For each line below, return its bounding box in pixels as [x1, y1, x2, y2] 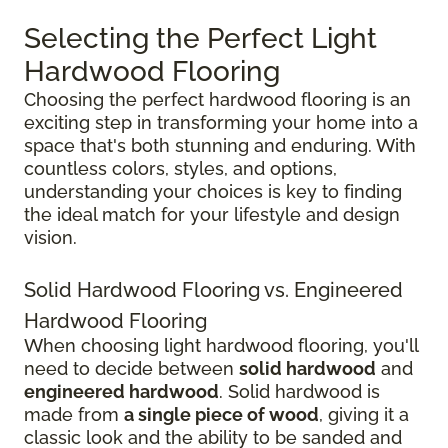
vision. [24, 227, 77, 249]
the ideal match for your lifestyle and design [24, 204, 400, 226]
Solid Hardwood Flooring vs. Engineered [24, 278, 403, 303]
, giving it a [319, 404, 409, 426]
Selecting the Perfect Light [24, 22, 377, 56]
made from [24, 404, 124, 426]
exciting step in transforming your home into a [24, 112, 418, 134]
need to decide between [24, 358, 239, 380]
